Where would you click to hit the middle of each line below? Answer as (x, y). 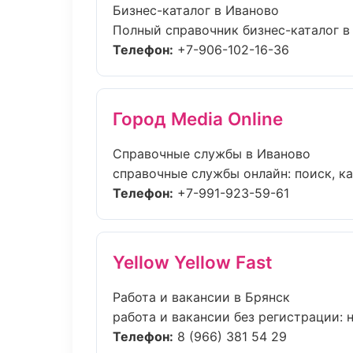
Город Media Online (198, 119)
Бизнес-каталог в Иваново (196, 10)
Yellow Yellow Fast (193, 262)
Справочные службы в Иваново (212, 154)
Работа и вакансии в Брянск (201, 297)
